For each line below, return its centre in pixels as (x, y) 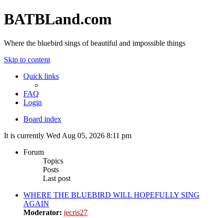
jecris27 (76, 212)
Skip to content (27, 59)
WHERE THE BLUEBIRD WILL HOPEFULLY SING (111, 195)
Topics (53, 161)
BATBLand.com (58, 19)
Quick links (41, 76)
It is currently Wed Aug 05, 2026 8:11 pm (68, 135)
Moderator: (43, 212)
